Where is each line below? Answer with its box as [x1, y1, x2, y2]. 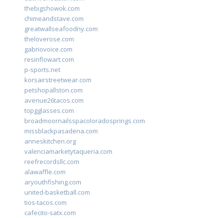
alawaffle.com [24, 167, 66, 177]
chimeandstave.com [24, 14, 84, 23]
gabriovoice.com [24, 45, 73, 54]
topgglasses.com [24, 106, 74, 115]
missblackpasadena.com [24, 127, 98, 136]
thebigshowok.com [24, 4, 80, 13]
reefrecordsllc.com [24, 157, 79, 166]
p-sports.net [24, 65, 60, 74]
